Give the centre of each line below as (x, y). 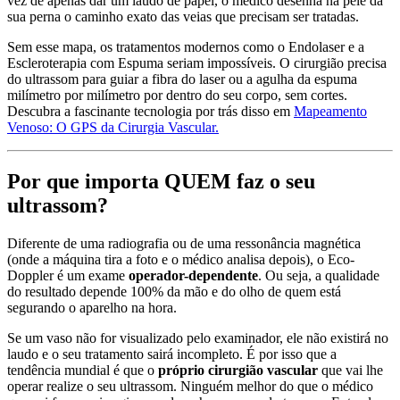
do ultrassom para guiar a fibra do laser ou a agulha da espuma (182, 79)
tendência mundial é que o (83, 370)
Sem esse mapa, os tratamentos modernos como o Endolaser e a (186, 46)
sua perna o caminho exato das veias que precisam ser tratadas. (183, 16)
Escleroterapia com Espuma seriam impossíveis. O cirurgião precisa (197, 62)
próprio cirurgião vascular (238, 370)
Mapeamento (330, 111)
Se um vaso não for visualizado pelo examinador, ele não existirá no (198, 337)
